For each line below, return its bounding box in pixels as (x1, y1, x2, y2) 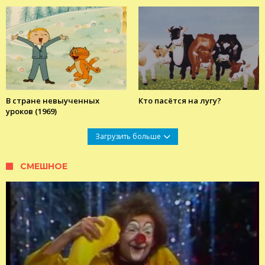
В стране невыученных (6, 95, 99, 106)
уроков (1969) (6, 105, 57, 117)
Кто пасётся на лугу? (138, 95, 221, 106)
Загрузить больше (95, 131, 161, 141)
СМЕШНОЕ (20, 160, 67, 172)
